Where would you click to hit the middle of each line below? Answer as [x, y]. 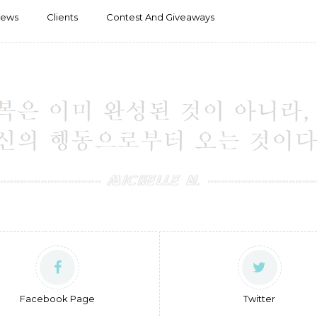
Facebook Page [58, 299]
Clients [62, 17]
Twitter [260, 299]
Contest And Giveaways [160, 17]
